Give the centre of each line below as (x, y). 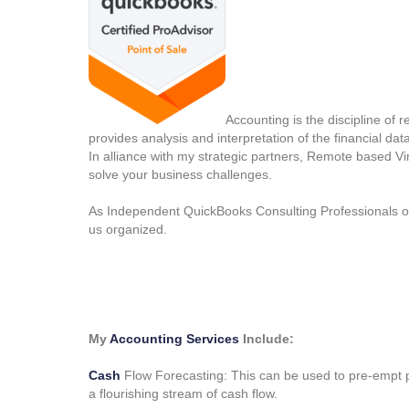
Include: (267, 339)
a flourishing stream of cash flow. (183, 394)
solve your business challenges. (180, 175)
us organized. (128, 230)
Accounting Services (174, 339)
